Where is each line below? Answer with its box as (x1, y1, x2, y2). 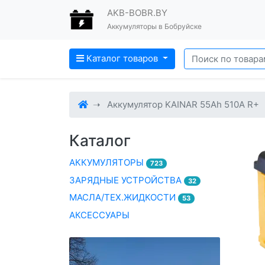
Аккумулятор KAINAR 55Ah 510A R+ (107, 99, 259, 110)
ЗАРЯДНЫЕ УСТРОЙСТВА (69, 174, 184, 186)
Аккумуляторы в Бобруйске (107, 22, 202, 31)
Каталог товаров (86, 53, 159, 64)
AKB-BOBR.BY (107, 7, 167, 19)
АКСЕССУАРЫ (69, 209, 130, 221)
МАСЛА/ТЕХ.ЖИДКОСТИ (69, 192, 178, 203)
